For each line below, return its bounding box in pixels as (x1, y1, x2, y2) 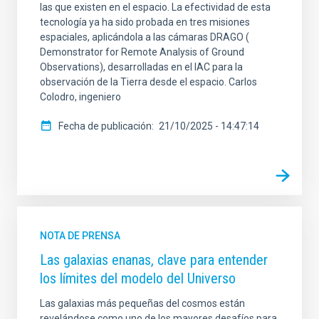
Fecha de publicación (58, 120, 152, 132)
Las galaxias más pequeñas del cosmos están (40, 298, 245, 310)
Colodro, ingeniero (40, 91, 121, 103)
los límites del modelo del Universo (40, 270, 236, 288)
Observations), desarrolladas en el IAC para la (40, 61, 243, 73)
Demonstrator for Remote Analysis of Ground (40, 46, 244, 58)
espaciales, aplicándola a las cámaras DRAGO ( (40, 31, 249, 43)
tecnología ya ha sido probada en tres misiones (40, 16, 250, 28)
